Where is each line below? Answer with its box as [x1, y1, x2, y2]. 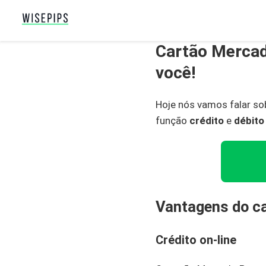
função [156, 115, 189, 126]
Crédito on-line [156, 233, 236, 248]
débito [234, 115, 264, 126]
